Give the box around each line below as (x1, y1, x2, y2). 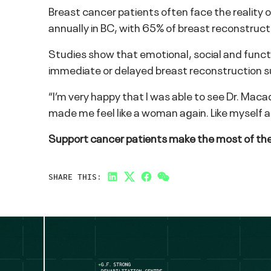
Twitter (128, 176, 164, 191)
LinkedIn (111, 176, 150, 191)
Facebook (145, 176, 192, 191)
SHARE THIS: (48, 171, 102, 183)
